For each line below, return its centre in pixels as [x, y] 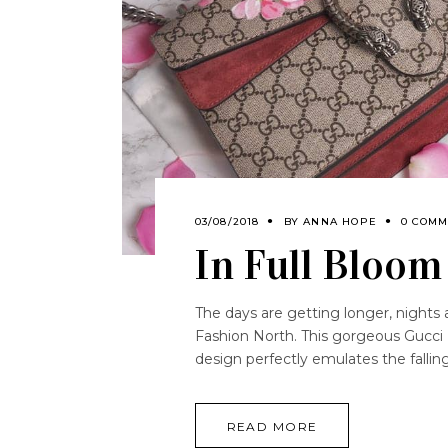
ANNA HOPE [340, 221]
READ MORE [272, 426]
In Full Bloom [318, 264]
